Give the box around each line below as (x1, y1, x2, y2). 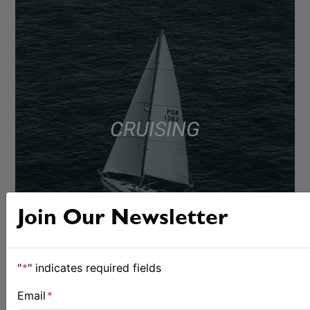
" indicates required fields (28, 260, 161, 275)
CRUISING (110, 117, 200, 142)
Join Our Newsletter (17, 208, 228, 231)
